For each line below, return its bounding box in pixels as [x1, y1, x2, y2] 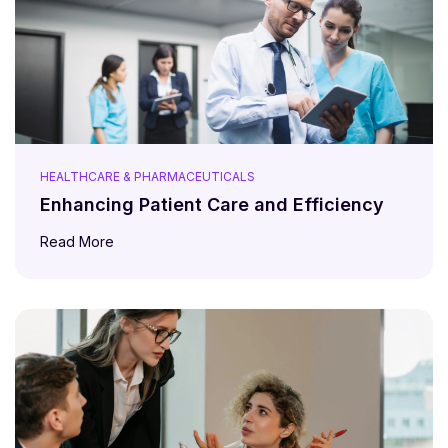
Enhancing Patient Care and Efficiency [40, 193, 384, 215]
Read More [40, 232, 118, 250]
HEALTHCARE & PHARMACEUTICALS [40, 168, 255, 184]
